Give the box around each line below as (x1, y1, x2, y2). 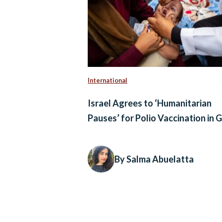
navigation (87, 196, 119, 204)
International (88, 76, 127, 84)
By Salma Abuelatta (114, 153, 194, 165)
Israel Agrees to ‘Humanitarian (88, 98, 212, 109)
